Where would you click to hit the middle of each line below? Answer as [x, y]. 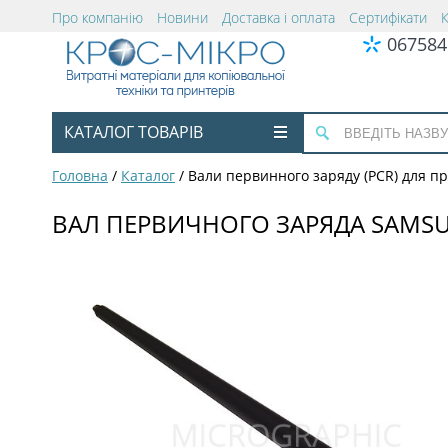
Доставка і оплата [278, 17]
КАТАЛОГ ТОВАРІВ [133, 132]
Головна [80, 175]
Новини [182, 17]
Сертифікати [388, 17]
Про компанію [97, 17]
